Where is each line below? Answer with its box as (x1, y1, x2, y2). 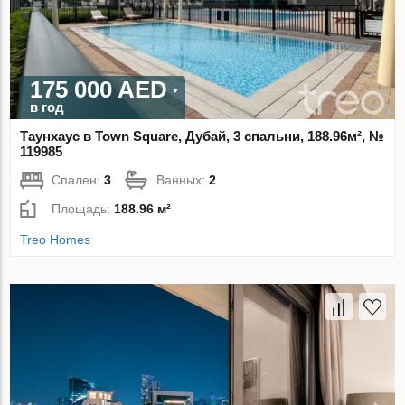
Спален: (52, 172, 105, 187)
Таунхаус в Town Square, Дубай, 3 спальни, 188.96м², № (20, 127, 385, 144)
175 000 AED (30, 75, 168, 103)
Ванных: (156, 172, 210, 187)
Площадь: (52, 201, 115, 216)
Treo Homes (20, 231, 91, 247)
